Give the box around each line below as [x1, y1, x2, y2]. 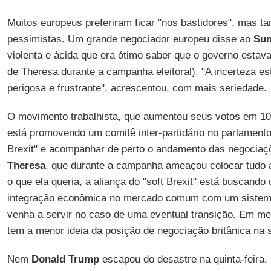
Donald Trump [31, 253, 99, 265]
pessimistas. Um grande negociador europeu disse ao [7, 33, 253, 45]
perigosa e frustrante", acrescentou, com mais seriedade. [7, 82, 267, 94]
